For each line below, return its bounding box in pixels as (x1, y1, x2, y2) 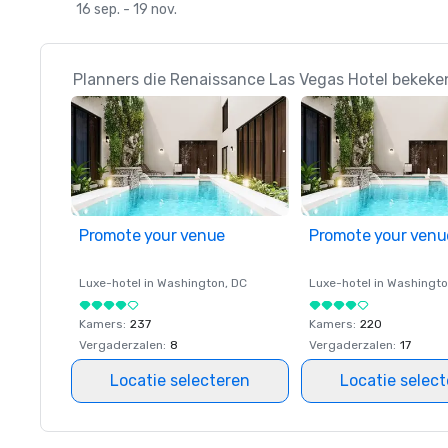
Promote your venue (79, 226, 225, 245)
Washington (157, 276, 225, 290)
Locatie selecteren (110, 371, 250, 390)
